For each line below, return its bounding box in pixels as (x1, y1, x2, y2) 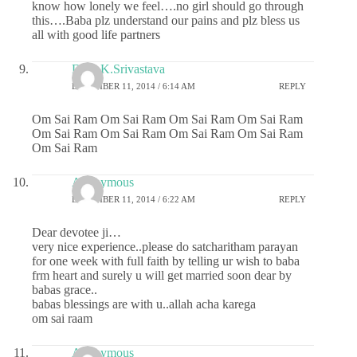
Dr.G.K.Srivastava (72, 61, 165, 76)
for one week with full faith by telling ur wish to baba (32, 253, 300, 268)
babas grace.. (32, 282, 97, 296)
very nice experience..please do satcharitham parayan (32, 239, 298, 253)
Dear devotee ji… (32, 225, 121, 239)
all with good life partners (32, 27, 160, 41)
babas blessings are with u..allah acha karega (32, 296, 256, 311)
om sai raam (32, 311, 92, 325)
